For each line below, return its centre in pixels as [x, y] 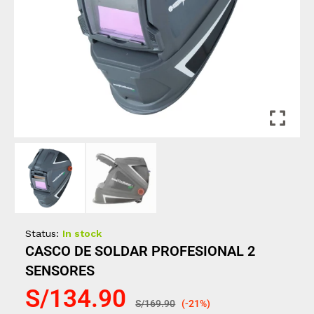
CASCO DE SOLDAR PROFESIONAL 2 [141, 251]
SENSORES [60, 270]
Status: [42, 233]
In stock [82, 233]
